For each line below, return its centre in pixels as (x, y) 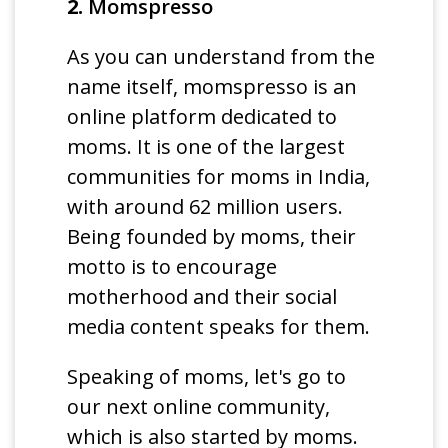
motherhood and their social (202, 297)
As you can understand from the (221, 57)
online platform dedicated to (202, 117)
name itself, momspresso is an (212, 87)
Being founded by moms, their (212, 237)
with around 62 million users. (205, 207)
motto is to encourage (172, 267)
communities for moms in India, (219, 177)
